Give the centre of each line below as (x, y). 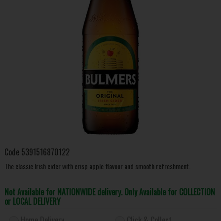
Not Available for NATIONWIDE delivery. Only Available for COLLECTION (110, 192)
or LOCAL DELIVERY (32, 201)
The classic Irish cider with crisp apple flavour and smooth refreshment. (97, 166)
